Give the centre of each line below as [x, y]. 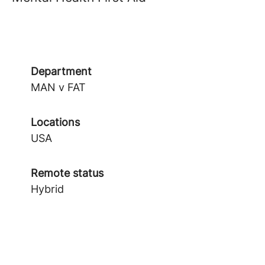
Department [61, 71]
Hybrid [47, 189]
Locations [55, 122]
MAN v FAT [58, 87]
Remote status [67, 173]
